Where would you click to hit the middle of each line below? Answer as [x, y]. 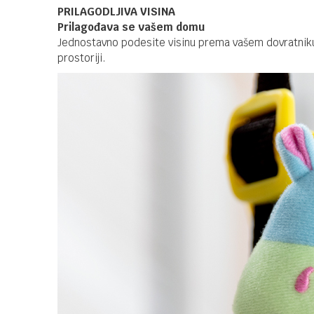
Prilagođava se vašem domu [131, 27]
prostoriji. [82, 58]
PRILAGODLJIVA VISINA [116, 12]
